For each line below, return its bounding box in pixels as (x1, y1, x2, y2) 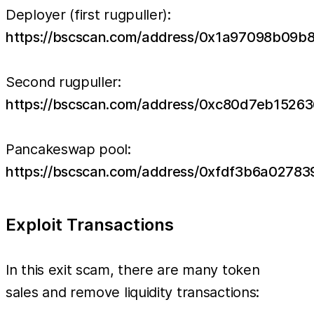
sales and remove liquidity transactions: (6, 284, 260, 301)
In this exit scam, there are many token (6, 261, 260, 279)
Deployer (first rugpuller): (6, 6, 171, 24)
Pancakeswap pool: (6, 141, 131, 158)
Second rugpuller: (6, 74, 121, 91)
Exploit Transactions (6, 214, 174, 235)
